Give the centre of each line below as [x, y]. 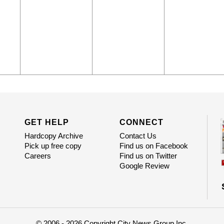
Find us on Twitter [148, 156]
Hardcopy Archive [53, 136]
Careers [37, 156]
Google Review [144, 166]
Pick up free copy [53, 146]
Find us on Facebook [153, 146]
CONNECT [141, 122]
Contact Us [138, 136]
